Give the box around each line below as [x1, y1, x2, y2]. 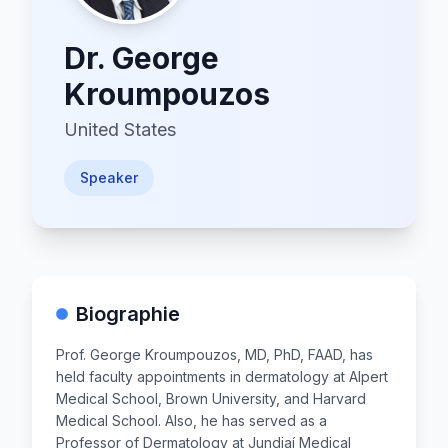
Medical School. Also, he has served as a [56, 412, 327, 429]
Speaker [80, 169, 138, 186]
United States [64, 119, 176, 140]
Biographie [76, 302, 180, 326]
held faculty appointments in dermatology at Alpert [56, 368, 388, 385]
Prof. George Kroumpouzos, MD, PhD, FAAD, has [56, 346, 373, 363]
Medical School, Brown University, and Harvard [56, 390, 366, 407]
